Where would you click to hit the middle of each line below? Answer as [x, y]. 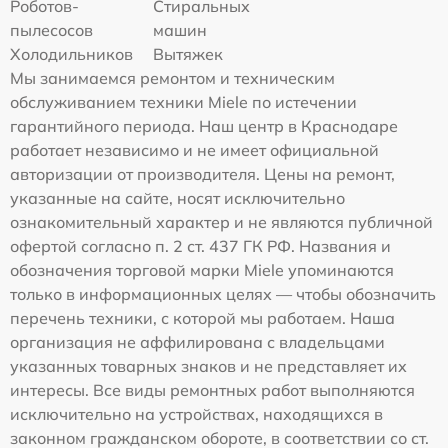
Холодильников [71, 54]
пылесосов [51, 30]
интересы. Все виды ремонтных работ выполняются [212, 390]
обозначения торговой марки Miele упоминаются [202, 270]
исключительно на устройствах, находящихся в [196, 414]
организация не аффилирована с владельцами [197, 342]
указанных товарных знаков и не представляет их [208, 366]
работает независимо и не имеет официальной [194, 150]
